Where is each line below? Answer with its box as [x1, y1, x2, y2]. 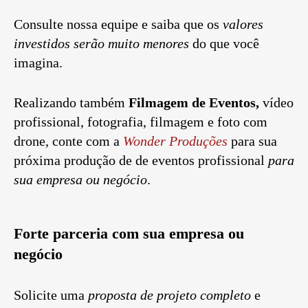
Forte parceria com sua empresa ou [14, 225, 244, 243]
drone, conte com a [14, 133, 123, 149]
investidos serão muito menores [14, 36, 189, 52]
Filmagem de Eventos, [125, 95, 259, 111]
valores [223, 16, 263, 32]
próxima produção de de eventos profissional [14, 153, 268, 168]
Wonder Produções [123, 133, 228, 149]
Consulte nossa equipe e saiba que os [14, 16, 223, 32]
